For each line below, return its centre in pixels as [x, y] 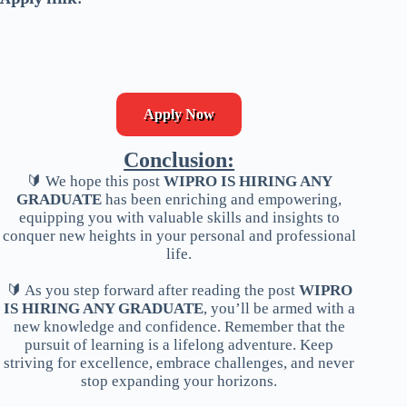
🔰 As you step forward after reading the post [152, 290]
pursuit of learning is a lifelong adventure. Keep [179, 344]
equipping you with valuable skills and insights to [179, 217]
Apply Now [179, 114]
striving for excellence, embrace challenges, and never [179, 362]
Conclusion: [179, 159]
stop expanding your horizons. [179, 381]
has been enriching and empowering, [222, 199]
